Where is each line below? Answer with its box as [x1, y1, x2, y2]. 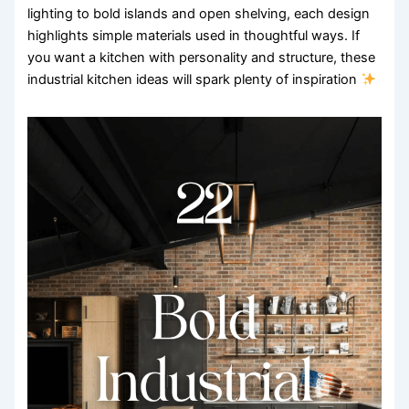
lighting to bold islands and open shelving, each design [27, 5, 371, 22]
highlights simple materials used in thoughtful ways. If [27, 26, 361, 44]
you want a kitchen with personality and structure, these [27, 48, 376, 66]
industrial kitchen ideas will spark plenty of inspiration [27, 70, 362, 88]
